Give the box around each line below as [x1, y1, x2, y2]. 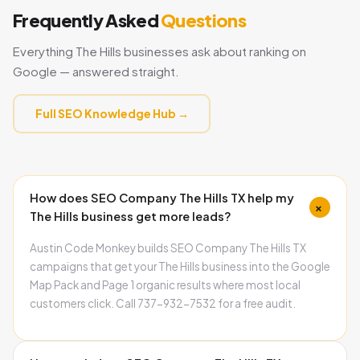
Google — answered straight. [13, 63, 179, 79]
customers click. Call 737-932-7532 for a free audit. [30, 296, 296, 310]
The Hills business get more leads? [30, 208, 231, 223]
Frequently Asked [13, 8, 162, 31]
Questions [161, 8, 246, 31]
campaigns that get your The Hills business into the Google [30, 259, 330, 273]
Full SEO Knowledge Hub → [35, 106, 189, 121]
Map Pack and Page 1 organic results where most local [30, 277, 301, 292]
